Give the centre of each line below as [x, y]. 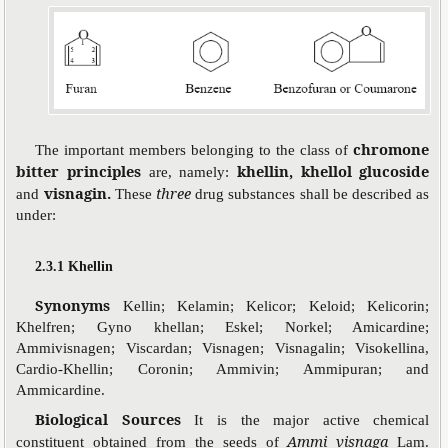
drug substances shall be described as [312, 193]
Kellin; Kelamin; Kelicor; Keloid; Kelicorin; [276, 305]
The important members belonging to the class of [194, 149]
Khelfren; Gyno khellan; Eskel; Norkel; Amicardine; [223, 326]
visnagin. [79, 192]
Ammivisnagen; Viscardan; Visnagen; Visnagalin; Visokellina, [223, 347]
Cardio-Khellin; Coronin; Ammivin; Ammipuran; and [223, 368]
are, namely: [192, 171]
